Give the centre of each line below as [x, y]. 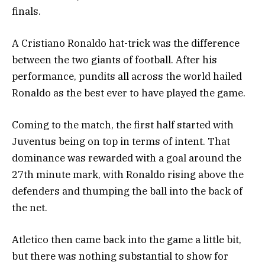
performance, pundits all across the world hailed [127, 76]
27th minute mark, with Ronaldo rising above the [128, 175]
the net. [30, 208]
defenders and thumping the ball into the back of [127, 191]
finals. [26, 11]
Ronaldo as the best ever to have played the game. [129, 93]
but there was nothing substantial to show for [120, 256]
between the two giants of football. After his [114, 59]
